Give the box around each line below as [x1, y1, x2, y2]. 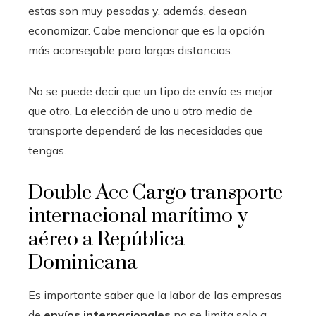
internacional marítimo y [28, 203, 248, 229]
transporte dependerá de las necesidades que [28, 123, 263, 138]
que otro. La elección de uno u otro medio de [28, 103, 253, 118]
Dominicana [28, 250, 138, 275]
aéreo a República [28, 226, 185, 252]
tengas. [28, 142, 66, 157]
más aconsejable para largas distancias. [28, 42, 233, 57]
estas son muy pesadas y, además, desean [28, 3, 247, 18]
